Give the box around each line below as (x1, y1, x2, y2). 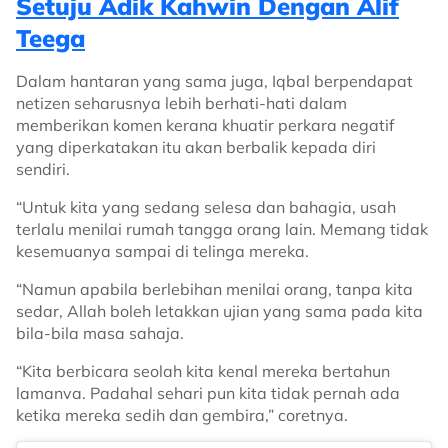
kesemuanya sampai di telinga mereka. (16, 241, 313, 261)
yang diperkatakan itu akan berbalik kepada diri (16, 137, 376, 157)
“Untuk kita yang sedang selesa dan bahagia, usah (16, 197, 396, 217)
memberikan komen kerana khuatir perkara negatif (16, 115, 394, 135)
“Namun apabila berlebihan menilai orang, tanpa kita (16, 279, 413, 299)
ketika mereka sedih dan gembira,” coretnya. (16, 405, 348, 425)
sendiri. (16, 159, 70, 179)
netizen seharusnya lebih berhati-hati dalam (16, 93, 347, 113)
